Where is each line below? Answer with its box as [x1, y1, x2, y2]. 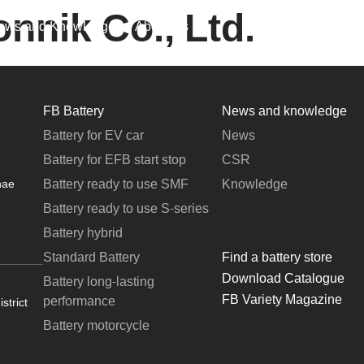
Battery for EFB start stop [42, 150, 186, 170]
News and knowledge [221, 102, 347, 121]
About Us [134, 17, 188, 37]
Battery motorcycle [42, 316, 149, 336]
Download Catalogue [221, 269, 344, 288]
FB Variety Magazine [221, 290, 342, 310]
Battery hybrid [42, 223, 123, 243]
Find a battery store [221, 248, 332, 267]
